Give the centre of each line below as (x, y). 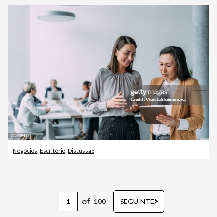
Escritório (53, 150)
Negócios (25, 150)
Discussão (81, 150)
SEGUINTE (137, 201)
